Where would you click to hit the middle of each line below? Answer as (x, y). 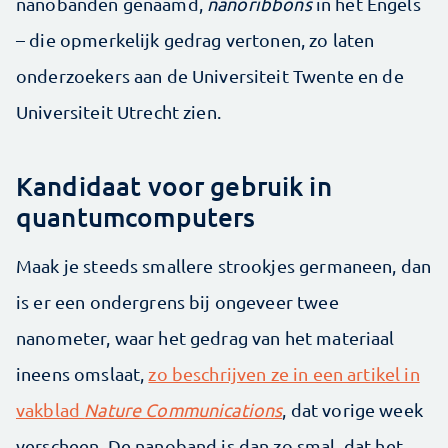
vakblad (50, 410)
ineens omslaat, (82, 374)
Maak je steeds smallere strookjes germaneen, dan (224, 266)
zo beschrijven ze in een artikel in (284, 374)
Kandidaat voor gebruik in (174, 186)
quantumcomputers (136, 217)
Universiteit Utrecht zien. (118, 112)
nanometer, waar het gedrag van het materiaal (205, 338)
